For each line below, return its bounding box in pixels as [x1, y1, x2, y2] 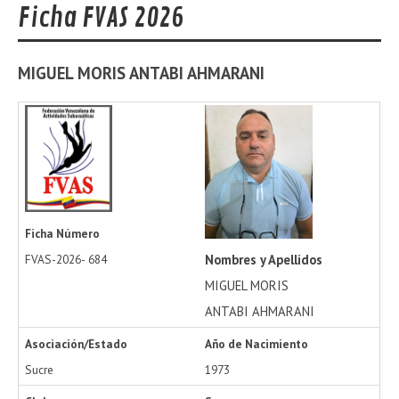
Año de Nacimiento [204, 336, 308, 353]
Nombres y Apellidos [204, 251, 322, 269]
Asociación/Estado [24, 336, 127, 353]
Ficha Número [24, 225, 100, 242]
